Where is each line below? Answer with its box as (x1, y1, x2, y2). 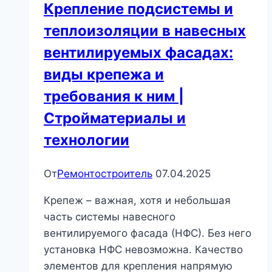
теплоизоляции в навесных (44, 22, 246, 40)
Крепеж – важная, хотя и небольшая (44, 194, 231, 207)
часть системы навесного (44, 211, 175, 223)
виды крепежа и (44, 66, 164, 84)
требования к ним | (44, 87, 184, 106)
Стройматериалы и (44, 109, 186, 127)
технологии (44, 131, 129, 149)
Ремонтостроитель (57, 168, 152, 180)
